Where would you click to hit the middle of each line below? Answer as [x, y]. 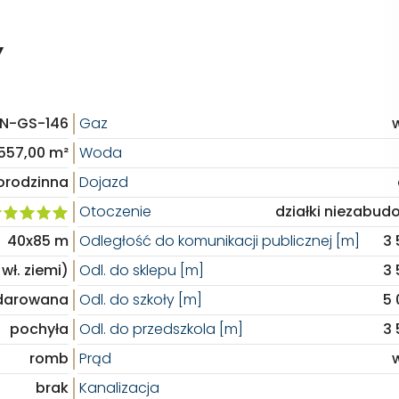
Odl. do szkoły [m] [140, 300]
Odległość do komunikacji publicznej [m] [219, 241]
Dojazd [103, 182]
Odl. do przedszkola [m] [161, 329]
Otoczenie [115, 212]
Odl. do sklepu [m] [141, 270]
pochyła [39, 329]
